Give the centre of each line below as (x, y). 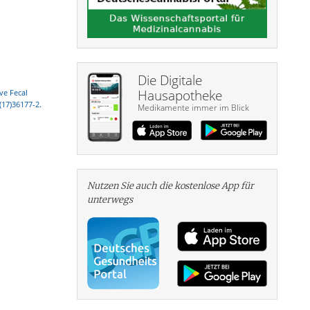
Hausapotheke (180, 96)
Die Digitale (170, 81)
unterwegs (110, 200)
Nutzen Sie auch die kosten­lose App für (171, 186)
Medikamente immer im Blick (193, 108)
